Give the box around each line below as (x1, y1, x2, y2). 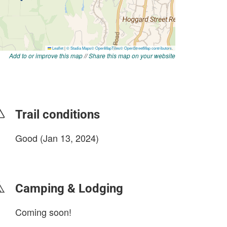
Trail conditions (15, 107, 100, 122)
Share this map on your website (89, 51, 175, 60)
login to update (15, 149, 63, 159)
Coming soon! (15, 205, 71, 218)
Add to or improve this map (9, 51, 83, 60)
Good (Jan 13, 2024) (15, 131, 99, 144)
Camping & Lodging (15, 181, 123, 196)
